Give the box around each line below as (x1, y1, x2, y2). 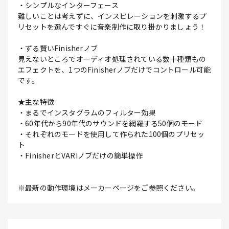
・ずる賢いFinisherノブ (18, 43, 98, 54)
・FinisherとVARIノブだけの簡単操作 (18, 150, 143, 161)
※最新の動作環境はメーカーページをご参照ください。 (18, 182, 200, 193)
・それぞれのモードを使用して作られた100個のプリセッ (18, 129, 205, 140)
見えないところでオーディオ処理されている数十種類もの (18, 54, 207, 64)
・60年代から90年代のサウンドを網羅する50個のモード (18, 118, 203, 129)
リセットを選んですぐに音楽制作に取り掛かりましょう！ (18, 21, 207, 32)
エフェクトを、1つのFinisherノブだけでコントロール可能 (18, 64, 211, 75)
